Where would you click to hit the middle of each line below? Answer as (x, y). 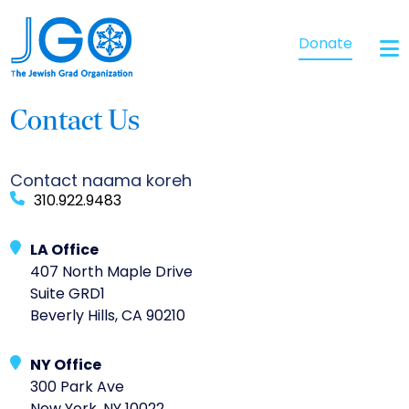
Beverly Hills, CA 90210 (108, 316)
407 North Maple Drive (112, 273)
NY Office (66, 366)
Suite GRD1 (68, 294)
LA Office (65, 251)
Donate (325, 45)
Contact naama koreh (101, 182)
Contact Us (75, 122)
